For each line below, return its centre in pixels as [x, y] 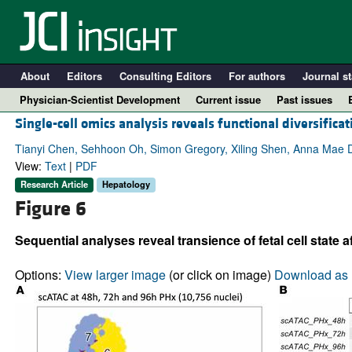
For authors [257, 76]
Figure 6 [50, 209]
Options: [39, 274]
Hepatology [126, 184]
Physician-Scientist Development [100, 99]
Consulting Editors [165, 76]
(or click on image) [220, 274]
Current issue [228, 99]
